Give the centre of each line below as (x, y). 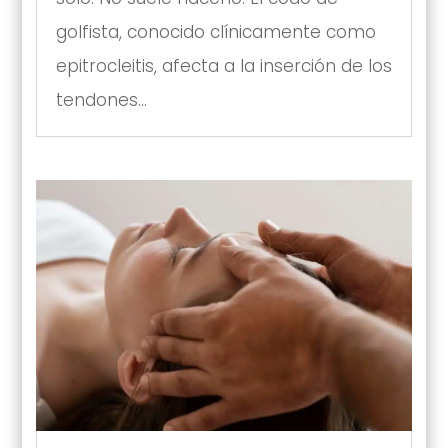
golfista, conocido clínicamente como (215, 32)
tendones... (101, 100)
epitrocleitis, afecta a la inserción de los (223, 66)
